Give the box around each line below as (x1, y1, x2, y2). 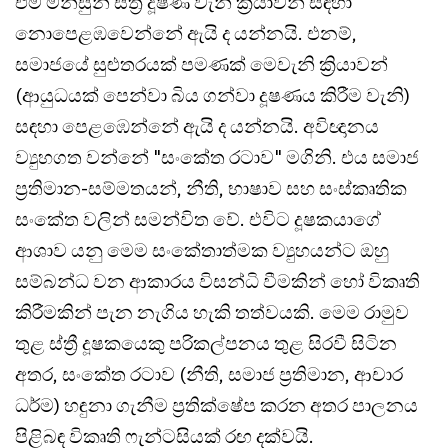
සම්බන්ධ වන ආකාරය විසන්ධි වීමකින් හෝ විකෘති (15, 268, 420, 293)
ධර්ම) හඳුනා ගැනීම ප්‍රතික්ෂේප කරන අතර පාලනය (15, 392, 418, 417)
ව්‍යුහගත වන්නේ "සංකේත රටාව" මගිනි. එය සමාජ (15, 144, 419, 169)
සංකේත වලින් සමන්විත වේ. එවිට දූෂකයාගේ (15, 206, 381, 231)
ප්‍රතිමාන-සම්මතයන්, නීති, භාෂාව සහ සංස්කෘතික (15, 175, 407, 200)
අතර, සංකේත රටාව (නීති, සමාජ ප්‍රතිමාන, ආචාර (15, 361, 403, 386)
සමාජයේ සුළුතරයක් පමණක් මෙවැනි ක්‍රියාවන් (15, 51, 388, 76)
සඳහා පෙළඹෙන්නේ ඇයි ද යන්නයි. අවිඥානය (15, 113, 379, 138)
